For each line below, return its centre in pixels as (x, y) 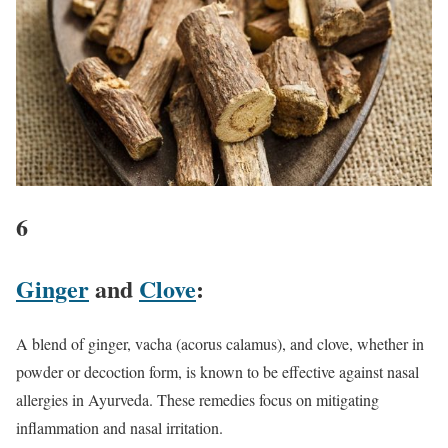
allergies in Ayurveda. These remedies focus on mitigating (197, 399)
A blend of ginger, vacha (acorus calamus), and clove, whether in (220, 343)
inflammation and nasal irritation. (119, 427)
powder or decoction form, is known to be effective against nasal (217, 371)
